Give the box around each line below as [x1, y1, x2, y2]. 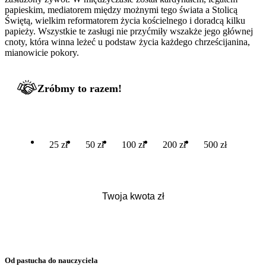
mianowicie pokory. [5, 47, 79, 58]
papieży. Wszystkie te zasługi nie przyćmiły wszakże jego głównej [5, 26, 253, 36]
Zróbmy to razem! [37, 82, 122, 94]
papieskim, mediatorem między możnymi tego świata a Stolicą [5, 4, 237, 15]
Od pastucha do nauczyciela [5, 255, 98, 265]
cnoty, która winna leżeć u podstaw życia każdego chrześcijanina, [5, 36, 250, 47]
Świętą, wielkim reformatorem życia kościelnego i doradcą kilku [5, 15, 245, 26]
